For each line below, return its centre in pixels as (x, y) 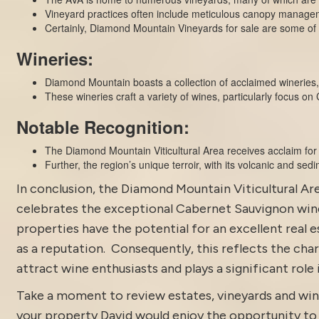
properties (47, 228)
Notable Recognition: (103, 126)
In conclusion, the (68, 188)
